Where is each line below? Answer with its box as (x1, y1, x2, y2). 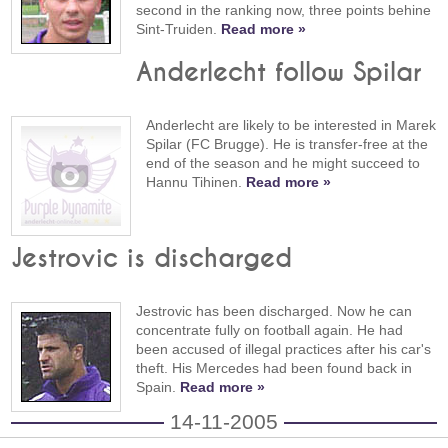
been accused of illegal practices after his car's (136, 341, 432, 358)
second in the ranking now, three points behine (136, 2, 432, 19)
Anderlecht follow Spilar (136, 60, 422, 87)
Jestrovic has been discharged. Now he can (136, 303, 413, 320)
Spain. (136, 379, 181, 396)
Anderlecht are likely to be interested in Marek (146, 117, 437, 134)
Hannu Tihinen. (146, 174, 247, 191)
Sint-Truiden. (136, 21, 222, 38)
